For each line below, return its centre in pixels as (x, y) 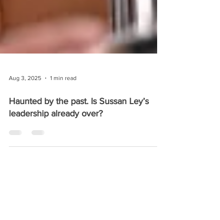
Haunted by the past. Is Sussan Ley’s (79, 150)
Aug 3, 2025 (25, 127)
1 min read (63, 127)
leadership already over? (56, 162)
